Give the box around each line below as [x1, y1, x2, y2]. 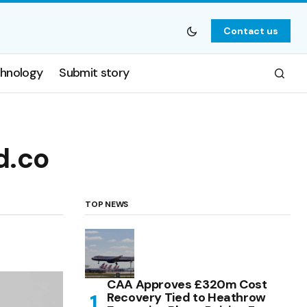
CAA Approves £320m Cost [107, 275, 267, 293]
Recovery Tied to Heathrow [107, 288, 266, 306]
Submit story [59, 64, 130, 82]
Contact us [223, 25, 278, 37]
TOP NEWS [85, 198, 129, 210]
